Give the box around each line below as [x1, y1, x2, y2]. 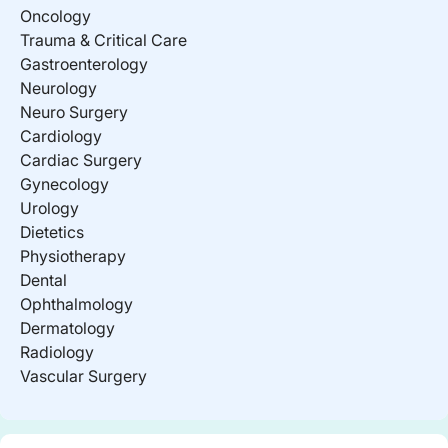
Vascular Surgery [20, 365, 147, 386]
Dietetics [20, 221, 84, 242]
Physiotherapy [20, 245, 126, 266]
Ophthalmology [20, 293, 133, 314]
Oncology [20, 5, 91, 26]
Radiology [20, 341, 94, 362]
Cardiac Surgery [20, 149, 142, 170]
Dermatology [20, 317, 115, 338]
